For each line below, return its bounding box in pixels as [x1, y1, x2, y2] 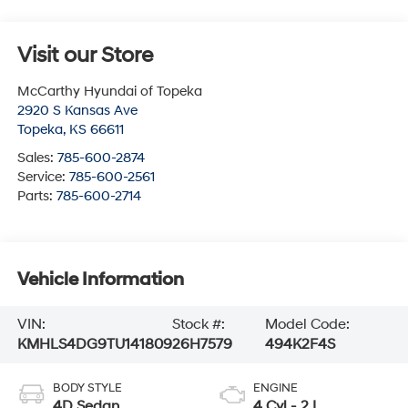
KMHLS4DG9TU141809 [16, 335, 172, 354]
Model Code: [264, 315, 350, 334]
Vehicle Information [16, 268, 184, 291]
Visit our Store [16, 42, 153, 70]
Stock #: [171, 315, 225, 334]
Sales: [16, 149, 57, 168]
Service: [16, 168, 69, 187]
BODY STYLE [52, 381, 122, 396]
